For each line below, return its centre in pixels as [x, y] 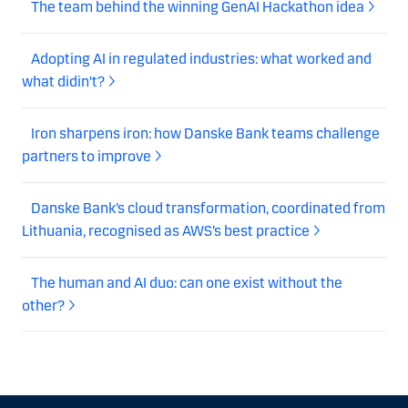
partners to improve [87, 156]
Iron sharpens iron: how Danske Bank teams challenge [205, 133]
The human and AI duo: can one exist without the [187, 282]
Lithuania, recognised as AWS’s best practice [166, 230]
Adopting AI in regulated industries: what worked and [201, 58]
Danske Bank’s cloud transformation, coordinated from [208, 208]
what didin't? [63, 81]
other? [43, 305]
